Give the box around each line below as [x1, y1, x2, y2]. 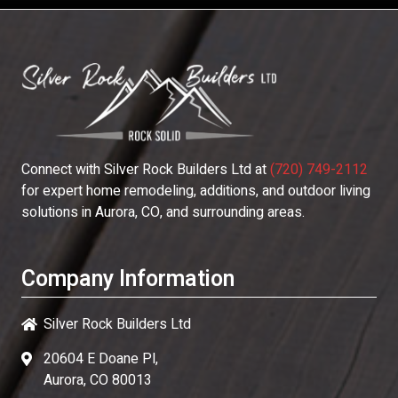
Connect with [21, 159, 104, 180]
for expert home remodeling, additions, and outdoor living [21, 180, 370, 202]
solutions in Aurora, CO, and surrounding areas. [21, 202, 305, 223]
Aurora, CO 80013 [44, 370, 152, 391]
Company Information [21, 263, 235, 296]
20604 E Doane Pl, [44, 348, 158, 370]
